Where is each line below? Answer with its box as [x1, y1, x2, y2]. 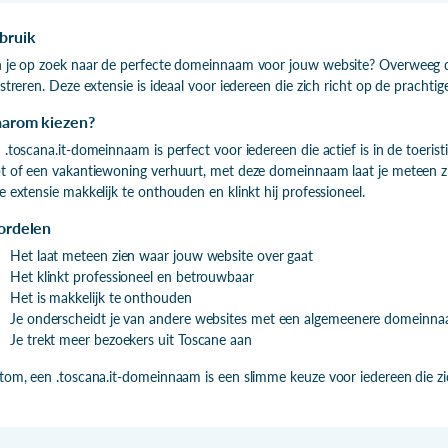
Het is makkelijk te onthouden [10, 288, 192, 306]
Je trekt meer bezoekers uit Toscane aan [10, 330, 252, 348]
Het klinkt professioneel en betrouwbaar [10, 267, 254, 285]
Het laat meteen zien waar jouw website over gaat [10, 246, 314, 264]
